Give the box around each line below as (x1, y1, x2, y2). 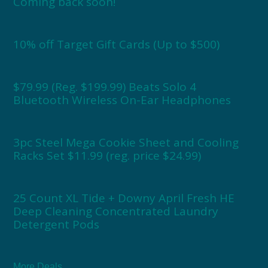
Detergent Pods (13, 217, 100, 233)
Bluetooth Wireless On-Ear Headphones (13, 92, 232, 108)
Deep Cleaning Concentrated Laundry (13, 203, 219, 220)
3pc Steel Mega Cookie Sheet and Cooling (13, 135, 239, 151)
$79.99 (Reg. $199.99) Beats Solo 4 (13, 79, 197, 95)
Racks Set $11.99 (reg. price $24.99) (13, 148, 202, 164)
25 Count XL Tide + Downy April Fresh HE (13, 190, 235, 206)
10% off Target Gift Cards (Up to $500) (13, 36, 220, 53)
